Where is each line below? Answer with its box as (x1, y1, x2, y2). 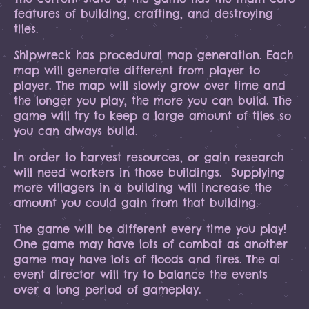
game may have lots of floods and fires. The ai (14, 252, 281, 266)
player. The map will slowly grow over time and (14, 79, 286, 92)
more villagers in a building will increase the (14, 181, 272, 195)
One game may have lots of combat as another (14, 237, 288, 251)
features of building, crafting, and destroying (14, 7, 273, 21)
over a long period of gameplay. (14, 283, 201, 297)
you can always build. (14, 124, 137, 138)
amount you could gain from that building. (14, 196, 258, 210)
